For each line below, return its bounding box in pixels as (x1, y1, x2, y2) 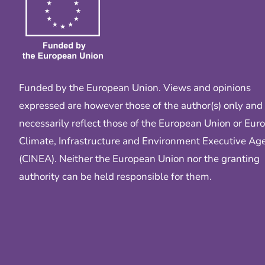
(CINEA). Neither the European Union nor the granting (19, 151, 260, 166)
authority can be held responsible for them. (19, 169, 212, 183)
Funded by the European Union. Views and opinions (19, 80, 251, 95)
